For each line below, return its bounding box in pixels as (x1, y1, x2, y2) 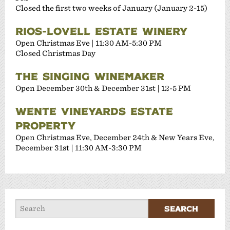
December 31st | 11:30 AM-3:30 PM (15, 143, 142, 152)
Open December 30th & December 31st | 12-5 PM (15, 83, 191, 92)
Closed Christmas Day (15, 48, 95, 57)
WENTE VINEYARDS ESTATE (15, 104, 173, 118)
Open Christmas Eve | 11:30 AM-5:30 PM (15, 38, 162, 47)
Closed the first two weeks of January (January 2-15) (15, 3, 207, 12)
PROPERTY (15, 118, 75, 132)
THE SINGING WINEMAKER (15, 69, 164, 83)
